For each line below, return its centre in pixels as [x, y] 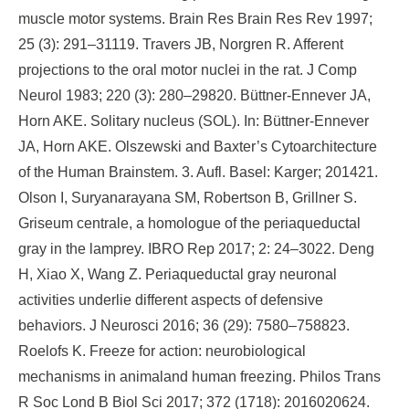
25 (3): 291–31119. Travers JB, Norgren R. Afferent [181, 44]
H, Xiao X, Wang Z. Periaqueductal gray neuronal [178, 274]
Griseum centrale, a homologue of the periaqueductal [189, 223]
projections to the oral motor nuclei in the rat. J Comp [188, 70]
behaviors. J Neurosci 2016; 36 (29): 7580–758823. [184, 325]
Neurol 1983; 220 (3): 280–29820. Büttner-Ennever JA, [194, 95]
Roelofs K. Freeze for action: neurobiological [162, 351]
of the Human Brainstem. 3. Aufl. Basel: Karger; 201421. [198, 172]
